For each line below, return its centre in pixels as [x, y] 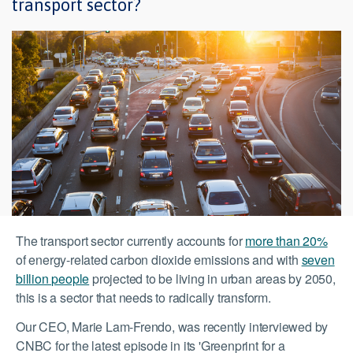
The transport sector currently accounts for [131, 241]
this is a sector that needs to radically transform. [143, 298]
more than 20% [286, 241]
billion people [53, 279]
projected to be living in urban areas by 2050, [212, 279]
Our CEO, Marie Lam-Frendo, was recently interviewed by [172, 327]
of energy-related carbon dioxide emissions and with [159, 260]
